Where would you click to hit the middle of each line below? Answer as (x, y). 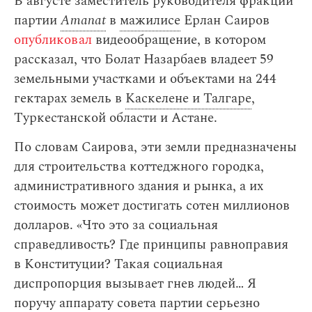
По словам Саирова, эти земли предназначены (155, 147)
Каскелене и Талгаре (188, 99)
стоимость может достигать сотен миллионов (152, 206)
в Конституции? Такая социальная (118, 264)
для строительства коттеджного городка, (139, 167)
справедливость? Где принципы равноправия (151, 245)
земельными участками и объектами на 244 (145, 79)
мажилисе (150, 21)
